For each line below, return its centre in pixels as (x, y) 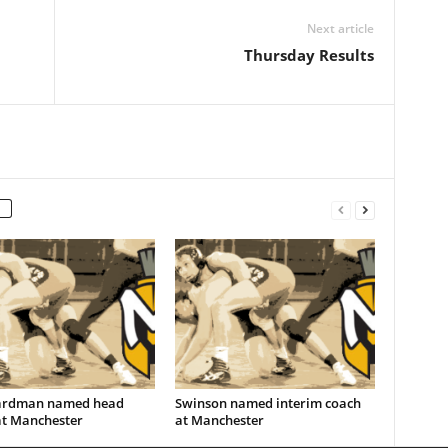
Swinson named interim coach (267, 403)
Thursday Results (308, 55)
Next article (340, 28)
